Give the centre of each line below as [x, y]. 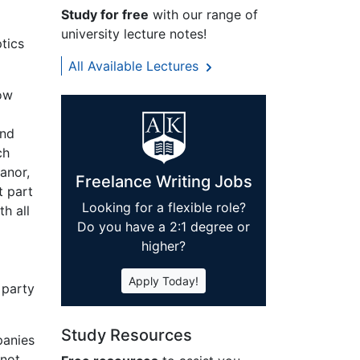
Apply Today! [164, 281]
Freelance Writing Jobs [164, 182]
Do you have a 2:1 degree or [164, 227]
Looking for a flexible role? [164, 208]
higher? [164, 246]
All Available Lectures [135, 66]
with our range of [203, 15]
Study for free [105, 15]
